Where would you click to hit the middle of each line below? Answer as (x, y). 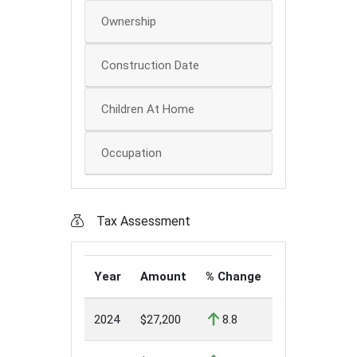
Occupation (131, 153)
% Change (233, 277)
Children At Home (148, 110)
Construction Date (150, 66)
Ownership (129, 22)
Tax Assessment (143, 222)
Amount (163, 277)
